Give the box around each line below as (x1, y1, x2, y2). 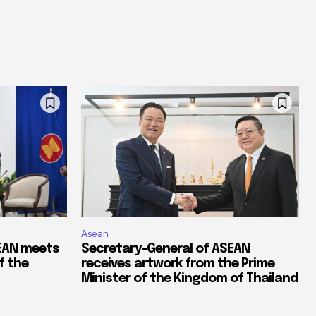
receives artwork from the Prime (81, 257, 274, 270)
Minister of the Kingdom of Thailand (81, 272, 298, 285)
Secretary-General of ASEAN (81, 242, 250, 255)
